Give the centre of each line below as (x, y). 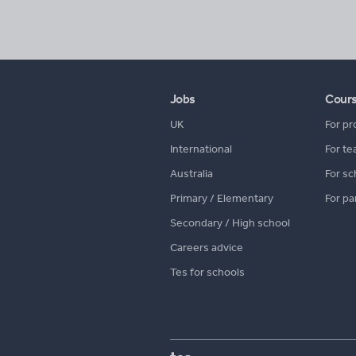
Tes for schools (207, 272)
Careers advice (207, 248)
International (201, 149)
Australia (192, 174)
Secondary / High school (230, 223)
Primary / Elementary (222, 198)
